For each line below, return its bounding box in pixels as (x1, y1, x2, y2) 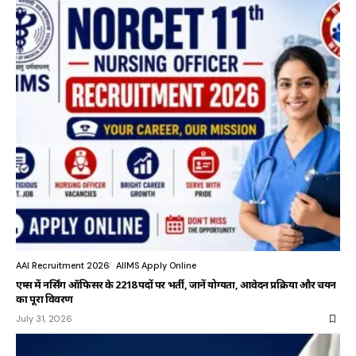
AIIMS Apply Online (116, 260, 196, 272)
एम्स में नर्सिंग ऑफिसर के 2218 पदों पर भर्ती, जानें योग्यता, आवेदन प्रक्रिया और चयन (16, 277, 337, 292)
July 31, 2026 (16, 313, 72, 325)
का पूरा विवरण (16, 292, 73, 307)
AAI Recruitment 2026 (16, 260, 110, 272)
